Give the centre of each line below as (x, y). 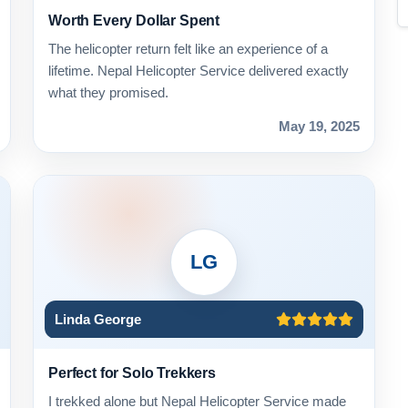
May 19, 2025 (319, 127)
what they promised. (108, 93)
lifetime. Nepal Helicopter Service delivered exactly (199, 71)
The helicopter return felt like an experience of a (188, 49)
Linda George (97, 319)
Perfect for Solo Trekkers (132, 373)
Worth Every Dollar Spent (134, 20)
